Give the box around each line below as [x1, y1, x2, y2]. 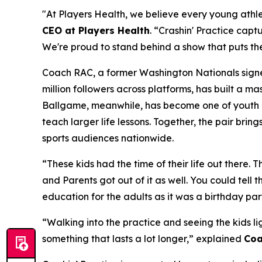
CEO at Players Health [42, 25, 150, 37]
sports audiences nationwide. [42, 132, 174, 144]
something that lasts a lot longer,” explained [42, 233, 244, 245]
